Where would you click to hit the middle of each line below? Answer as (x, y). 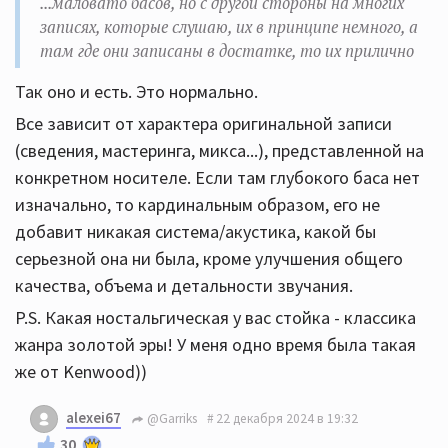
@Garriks (170, 419)
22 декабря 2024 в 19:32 (287, 419)
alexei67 (93, 417)
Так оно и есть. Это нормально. (136, 91)
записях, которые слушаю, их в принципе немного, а (229, 26)
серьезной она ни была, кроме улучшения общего (209, 258)
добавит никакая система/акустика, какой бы (195, 231)
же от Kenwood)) (81, 371)
